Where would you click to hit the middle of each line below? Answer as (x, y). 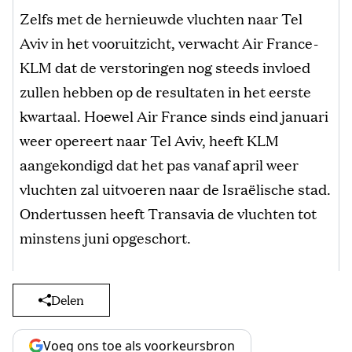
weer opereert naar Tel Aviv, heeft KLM (149, 139)
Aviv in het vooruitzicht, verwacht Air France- (169, 42)
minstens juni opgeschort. (105, 237)
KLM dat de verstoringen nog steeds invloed (165, 66)
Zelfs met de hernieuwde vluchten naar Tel (161, 18)
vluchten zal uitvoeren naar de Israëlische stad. (175, 188)
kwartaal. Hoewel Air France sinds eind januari (174, 115)
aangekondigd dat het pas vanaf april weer (159, 164)
